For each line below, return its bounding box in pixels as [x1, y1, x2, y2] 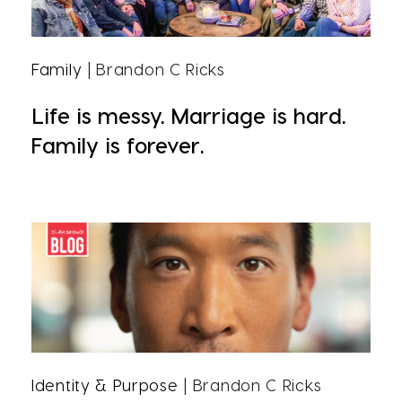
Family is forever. [31, 132, 204, 158]
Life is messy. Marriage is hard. [31, 102, 345, 128]
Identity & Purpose [31, 375, 179, 394]
